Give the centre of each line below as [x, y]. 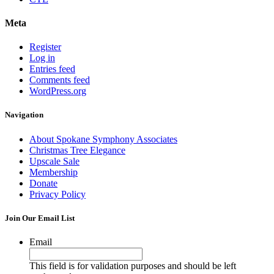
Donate [43, 183]
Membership [54, 172]
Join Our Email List [40, 218]
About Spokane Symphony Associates [103, 139]
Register [45, 47]
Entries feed [52, 69]
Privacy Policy [57, 194]
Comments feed [60, 80]
